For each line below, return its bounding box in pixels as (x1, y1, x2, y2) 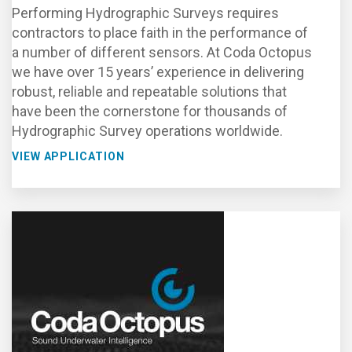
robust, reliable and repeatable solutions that (12, 83, 287, 100)
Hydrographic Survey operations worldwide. (12, 123, 283, 139)
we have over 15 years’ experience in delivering (12, 64, 304, 80)
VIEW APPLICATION (12, 150, 125, 163)
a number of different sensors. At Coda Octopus (12, 44, 312, 60)
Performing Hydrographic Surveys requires (12, 5, 279, 21)
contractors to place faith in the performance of (12, 24, 308, 41)
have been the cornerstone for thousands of (12, 103, 288, 119)
